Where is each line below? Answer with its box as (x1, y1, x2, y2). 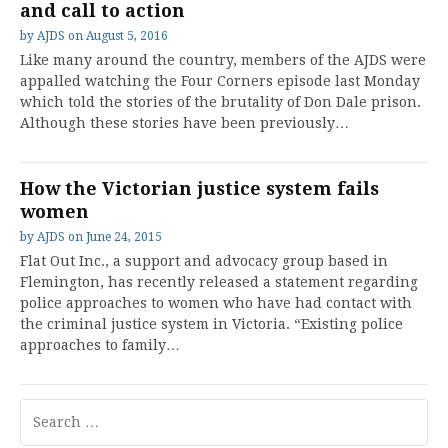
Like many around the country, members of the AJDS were (20, 51, 426, 68)
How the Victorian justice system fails (20, 177, 379, 199)
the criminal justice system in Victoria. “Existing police (20, 315, 403, 332)
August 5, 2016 (86, 28, 168, 43)
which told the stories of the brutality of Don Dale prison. (20, 93, 421, 110)
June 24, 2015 (86, 229, 162, 244)
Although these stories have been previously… (20, 114, 349, 131)
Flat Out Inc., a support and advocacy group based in (20, 252, 388, 269)
